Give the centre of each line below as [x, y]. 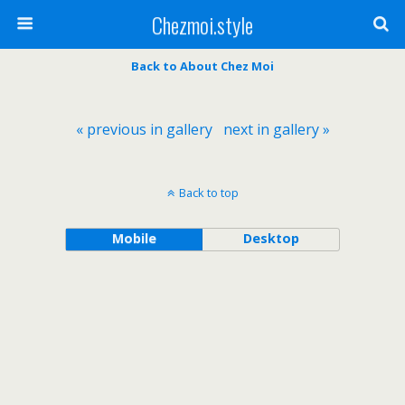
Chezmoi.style [202, 24]
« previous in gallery [144, 129]
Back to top [208, 193]
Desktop [271, 238]
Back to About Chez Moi [202, 66]
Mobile [134, 238]
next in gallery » [276, 129]
